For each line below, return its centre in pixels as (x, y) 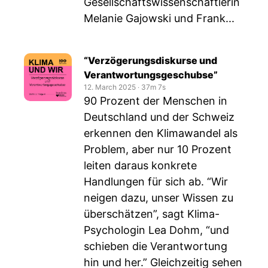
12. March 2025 (110, 87)
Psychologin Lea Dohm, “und (156, 230)
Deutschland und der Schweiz (159, 117)
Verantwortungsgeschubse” (151, 75)
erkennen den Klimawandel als (161, 133)
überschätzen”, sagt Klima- (152, 214)
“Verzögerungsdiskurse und (150, 60)
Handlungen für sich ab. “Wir (156, 182)
